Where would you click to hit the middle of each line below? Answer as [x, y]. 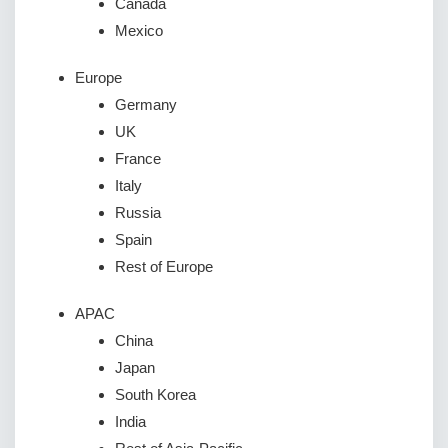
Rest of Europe [164, 267]
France [138, 159]
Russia [138, 213]
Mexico [139, 31]
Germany [146, 105]
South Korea [155, 395]
